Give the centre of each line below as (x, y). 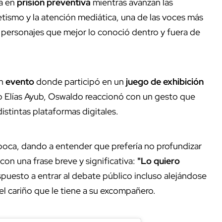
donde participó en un (80, 82)
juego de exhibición (165, 82)
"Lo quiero (159, 161)
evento (20, 82)
